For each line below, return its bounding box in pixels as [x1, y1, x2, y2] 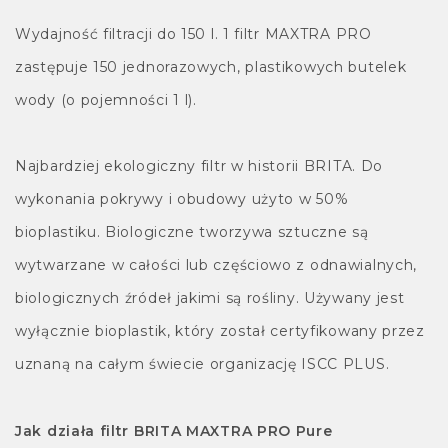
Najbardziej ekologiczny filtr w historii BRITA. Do [15, 157, 384, 176]
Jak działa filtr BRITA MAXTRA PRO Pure [15, 421, 333, 440]
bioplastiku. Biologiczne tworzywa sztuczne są [15, 223, 369, 242]
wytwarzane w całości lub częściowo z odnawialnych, [15, 256, 417, 275]
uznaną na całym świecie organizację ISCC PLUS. [15, 355, 390, 374]
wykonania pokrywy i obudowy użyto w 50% [15, 190, 349, 209]
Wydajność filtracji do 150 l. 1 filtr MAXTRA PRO [15, 25, 372, 44]
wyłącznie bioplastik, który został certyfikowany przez [15, 322, 425, 341]
